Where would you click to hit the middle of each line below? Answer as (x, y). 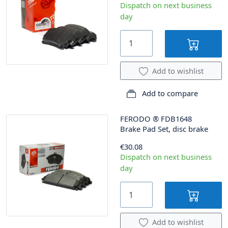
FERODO (135, 118)
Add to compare (169, 93)
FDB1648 (176, 118)
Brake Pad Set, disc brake (164, 129)
